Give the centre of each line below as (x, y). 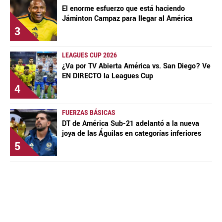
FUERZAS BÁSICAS (89, 112)
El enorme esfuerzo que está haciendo (123, 8)
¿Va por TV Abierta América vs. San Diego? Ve (136, 66)
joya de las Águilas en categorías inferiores (132, 133)
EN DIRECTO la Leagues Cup (108, 76)
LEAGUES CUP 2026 (89, 55)
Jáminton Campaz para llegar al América (127, 18)
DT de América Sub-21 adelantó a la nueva (131, 123)
